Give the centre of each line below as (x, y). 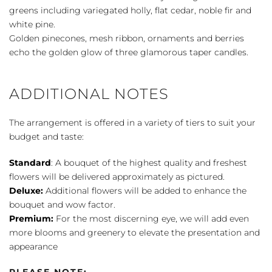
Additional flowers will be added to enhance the (145, 190)
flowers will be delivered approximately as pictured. (117, 176)
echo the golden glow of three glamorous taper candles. (129, 52)
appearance (33, 246)
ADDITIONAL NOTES (89, 93)
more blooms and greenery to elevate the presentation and (134, 232)
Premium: (31, 218)
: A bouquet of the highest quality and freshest (149, 162)
